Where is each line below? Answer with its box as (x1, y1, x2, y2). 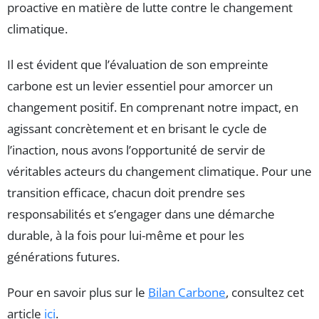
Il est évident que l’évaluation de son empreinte (7, 56, 268, 73)
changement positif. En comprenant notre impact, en (7, 99, 298, 116)
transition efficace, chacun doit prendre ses (7, 184, 245, 202)
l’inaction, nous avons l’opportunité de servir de (7, 142, 266, 159)
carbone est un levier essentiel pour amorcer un (7, 78, 273, 95)
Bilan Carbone (148, 284, 226, 301)
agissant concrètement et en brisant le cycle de (7, 120, 267, 137)
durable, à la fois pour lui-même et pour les (7, 227, 244, 244)
